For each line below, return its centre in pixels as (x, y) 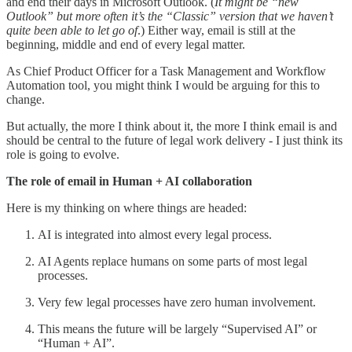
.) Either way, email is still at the (216, 30)
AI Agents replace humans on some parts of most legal (172, 261)
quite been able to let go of (72, 30)
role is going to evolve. (63, 154)
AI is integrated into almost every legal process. (155, 234)
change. (26, 99)
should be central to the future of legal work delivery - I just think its (174, 140)
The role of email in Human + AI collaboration (129, 181)
